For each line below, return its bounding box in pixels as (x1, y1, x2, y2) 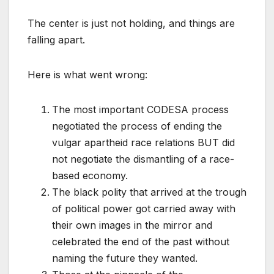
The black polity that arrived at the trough (52, 186, 246, 199)
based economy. (52, 169, 128, 182)
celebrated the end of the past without (52, 235, 229, 248)
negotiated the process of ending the (52, 120, 222, 133)
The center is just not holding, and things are (28, 17, 235, 30)
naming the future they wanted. (52, 252, 198, 265)
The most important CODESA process (52, 103, 229, 116)
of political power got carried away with (52, 202, 235, 215)
